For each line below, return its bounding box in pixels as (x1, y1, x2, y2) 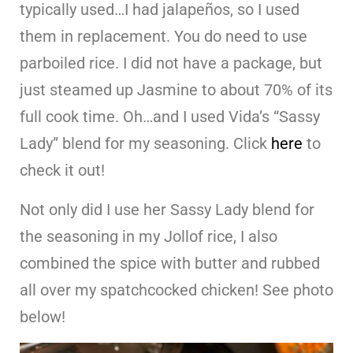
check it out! (20, 160, 105, 180)
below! (20, 307, 65, 326)
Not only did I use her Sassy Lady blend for (20, 199, 314, 219)
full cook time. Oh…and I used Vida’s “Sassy (20, 106, 320, 126)
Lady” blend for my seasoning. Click (20, 133, 271, 153)
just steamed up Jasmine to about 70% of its (20, 80, 333, 99)
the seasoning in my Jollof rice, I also (20, 226, 277, 246)
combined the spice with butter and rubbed (20, 253, 320, 273)
